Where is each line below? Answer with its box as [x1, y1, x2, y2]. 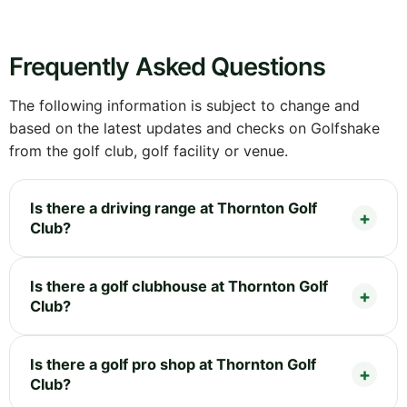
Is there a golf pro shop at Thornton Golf [30, 354, 316, 373]
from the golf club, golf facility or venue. [9, 141, 288, 160]
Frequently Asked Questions [9, 51, 326, 82]
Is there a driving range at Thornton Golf [30, 198, 317, 217]
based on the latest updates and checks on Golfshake [9, 118, 380, 137]
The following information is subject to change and [9, 95, 360, 114]
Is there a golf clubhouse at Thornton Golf [30, 276, 328, 295]
